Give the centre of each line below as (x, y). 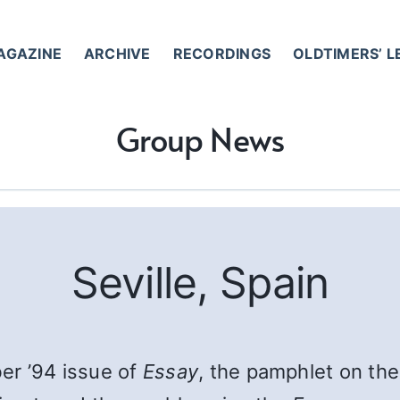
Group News (200, 139)
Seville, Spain (200, 283)
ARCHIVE (117, 53)
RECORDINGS (222, 53)
